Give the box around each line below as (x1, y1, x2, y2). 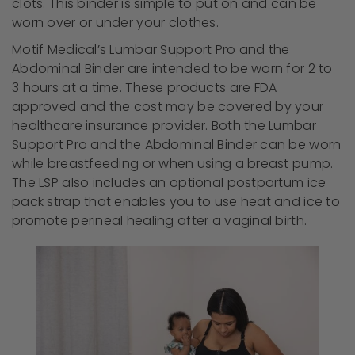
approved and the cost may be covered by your (12, 97, 324, 116)
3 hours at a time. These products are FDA (12, 78, 277, 97)
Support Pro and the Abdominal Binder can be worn (12, 135, 342, 154)
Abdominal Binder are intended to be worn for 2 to (12, 59, 333, 78)
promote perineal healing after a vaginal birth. (12, 211, 311, 230)
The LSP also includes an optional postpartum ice (12, 173, 326, 192)
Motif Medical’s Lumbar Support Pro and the (12, 40, 290, 59)
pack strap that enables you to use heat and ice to (12, 192, 340, 211)
